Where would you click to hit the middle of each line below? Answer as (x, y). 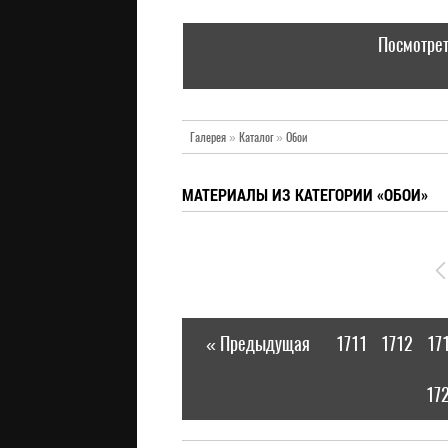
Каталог (256, 137)
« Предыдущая (257, 343)
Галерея (208, 137)
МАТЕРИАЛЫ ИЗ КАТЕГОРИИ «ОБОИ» (305, 194)
